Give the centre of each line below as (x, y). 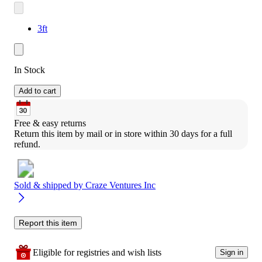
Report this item (48, 223)
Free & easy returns (50, 123)
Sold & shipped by (50, 185)
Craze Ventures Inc (120, 185)
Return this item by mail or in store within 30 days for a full (123, 133)
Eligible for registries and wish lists (97, 252)
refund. (27, 144)
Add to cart (37, 91)
